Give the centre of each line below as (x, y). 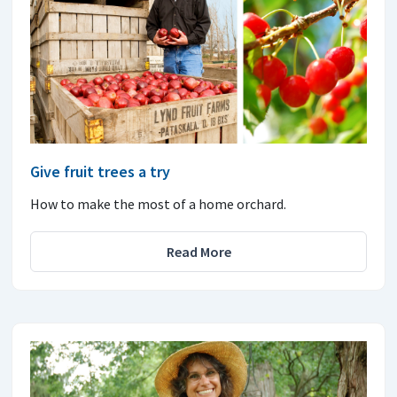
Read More (198, 251)
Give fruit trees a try (100, 171)
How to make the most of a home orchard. (158, 203)
